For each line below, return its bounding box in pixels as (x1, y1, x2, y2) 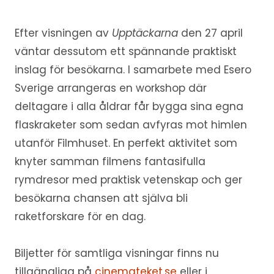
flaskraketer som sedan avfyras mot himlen (14, 117, 247, 133)
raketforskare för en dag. (14, 209, 146, 224)
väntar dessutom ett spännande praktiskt (14, 44, 237, 59)
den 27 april (177, 26, 243, 41)
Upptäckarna (108, 26, 178, 41)
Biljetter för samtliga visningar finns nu (14, 246, 219, 261)
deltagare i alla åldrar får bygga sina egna (14, 99, 243, 114)
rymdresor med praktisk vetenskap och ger (14, 172, 242, 188)
